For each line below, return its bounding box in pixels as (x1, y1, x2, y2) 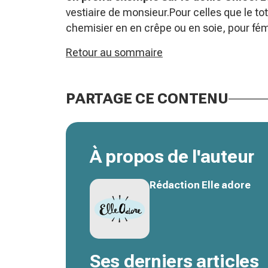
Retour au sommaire (66, 46, 163, 59)
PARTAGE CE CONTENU (66, 90, 229, 107)
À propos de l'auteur (90, 146, 254, 167)
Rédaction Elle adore (150, 179, 251, 191)
